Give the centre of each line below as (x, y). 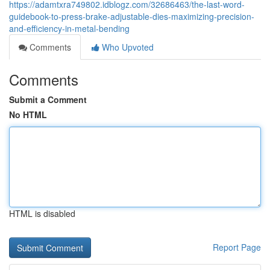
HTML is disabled (42, 213)
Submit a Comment (48, 99)
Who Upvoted (127, 47)
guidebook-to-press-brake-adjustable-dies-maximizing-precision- (132, 16)
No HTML (28, 115)
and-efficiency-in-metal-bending (69, 28)
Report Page (237, 247)
